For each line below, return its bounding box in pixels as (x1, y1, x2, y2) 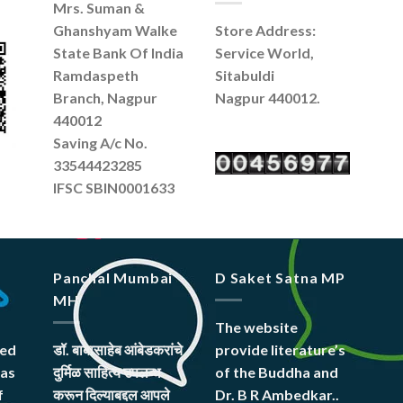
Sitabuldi (215, 66, 274, 84)
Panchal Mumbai (53, 269, 174, 287)
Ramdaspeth (53, 66, 139, 84)
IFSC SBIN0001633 (53, 178, 175, 196)
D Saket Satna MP (215, 269, 345, 287)
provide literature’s (215, 340, 345, 358)
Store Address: (215, 21, 316, 39)
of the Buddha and (215, 363, 338, 381)
